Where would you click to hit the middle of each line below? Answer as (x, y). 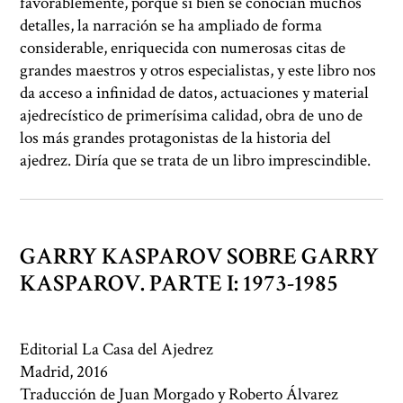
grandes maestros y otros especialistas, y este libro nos (198, 71)
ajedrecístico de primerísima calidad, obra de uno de (192, 116)
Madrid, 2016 (64, 372)
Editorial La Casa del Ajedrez (117, 349)
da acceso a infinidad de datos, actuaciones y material (195, 94)
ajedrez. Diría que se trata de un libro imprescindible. (196, 161)
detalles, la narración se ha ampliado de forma (171, 26)
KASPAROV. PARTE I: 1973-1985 (179, 283)
